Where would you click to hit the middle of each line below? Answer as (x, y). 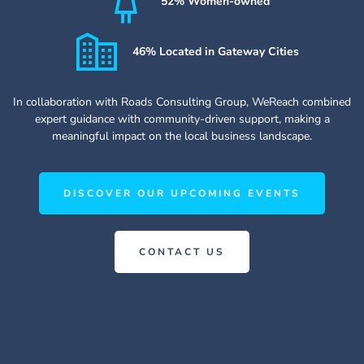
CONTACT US (182, 251)
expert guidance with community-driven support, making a (182, 119)
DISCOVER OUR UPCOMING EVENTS (182, 193)
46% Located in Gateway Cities (215, 52)
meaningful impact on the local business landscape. (182, 136)
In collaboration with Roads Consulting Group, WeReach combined (182, 102)
